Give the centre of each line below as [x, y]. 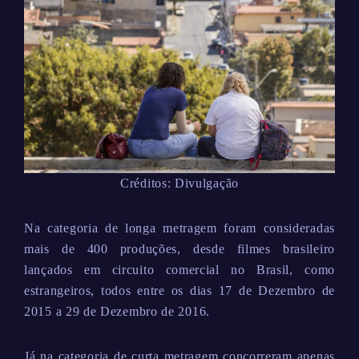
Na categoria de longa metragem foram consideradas [179, 228]
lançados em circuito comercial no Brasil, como [179, 269]
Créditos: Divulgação [179, 183]
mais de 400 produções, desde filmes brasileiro [179, 248]
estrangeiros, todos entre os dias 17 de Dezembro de [179, 290]
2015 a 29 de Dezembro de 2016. [117, 311]
